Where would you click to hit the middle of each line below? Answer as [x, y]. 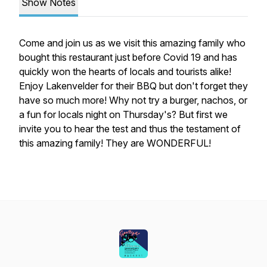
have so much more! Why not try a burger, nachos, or [133, 100]
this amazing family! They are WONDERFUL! [115, 143]
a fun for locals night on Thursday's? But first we [123, 114]
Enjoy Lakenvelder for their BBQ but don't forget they [133, 86]
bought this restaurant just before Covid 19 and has [128, 57]
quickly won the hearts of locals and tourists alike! [125, 72]
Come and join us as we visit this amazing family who [132, 43]
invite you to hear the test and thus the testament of [130, 129]
